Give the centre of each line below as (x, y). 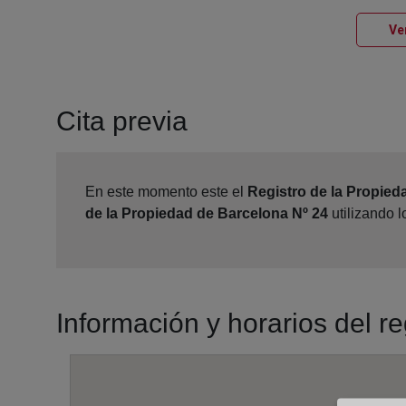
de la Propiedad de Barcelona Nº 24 (207, 214)
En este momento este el (166, 192)
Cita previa (122, 121)
